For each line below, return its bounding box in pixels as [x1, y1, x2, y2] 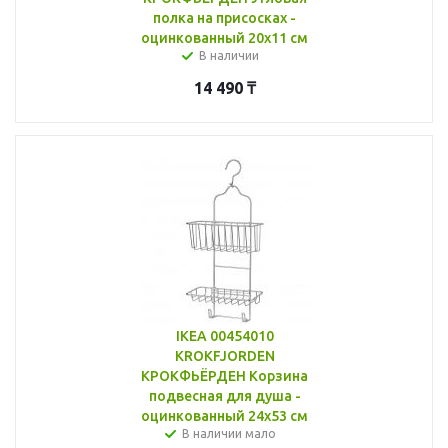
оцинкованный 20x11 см [141, 29, 308, 46]
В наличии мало [181, 426, 276, 440]
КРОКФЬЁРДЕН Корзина [141, 367, 308, 384]
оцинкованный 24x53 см [141, 407, 308, 424]
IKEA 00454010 [175, 327, 274, 344]
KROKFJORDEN [174, 347, 275, 364]
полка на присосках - [153, 9, 296, 26]
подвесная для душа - [148, 387, 301, 404]
